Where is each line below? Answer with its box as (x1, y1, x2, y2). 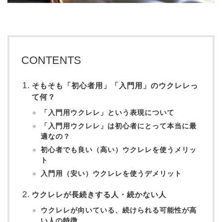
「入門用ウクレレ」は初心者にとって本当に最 (41, 122, 197, 130)
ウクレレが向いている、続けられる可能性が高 (41, 207, 197, 215)
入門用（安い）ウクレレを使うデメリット (41, 170, 182, 178)
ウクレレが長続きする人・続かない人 (31, 190, 166, 199)
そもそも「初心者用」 (31, 81, 111, 90)
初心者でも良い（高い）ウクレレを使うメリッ (41, 146, 197, 154)
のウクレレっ (150, 81, 198, 90)
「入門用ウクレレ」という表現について (41, 109, 175, 117)
